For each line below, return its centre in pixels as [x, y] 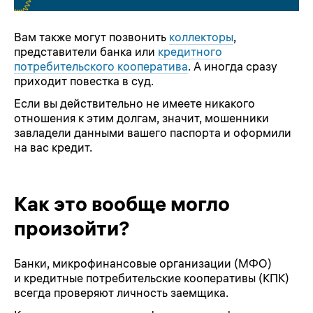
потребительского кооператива [101, 66]
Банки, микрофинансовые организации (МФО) [143, 263]
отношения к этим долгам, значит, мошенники [141, 118]
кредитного [190, 51]
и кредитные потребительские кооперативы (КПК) [152, 278]
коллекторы [201, 37]
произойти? [72, 228]
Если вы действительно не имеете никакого [134, 104]
